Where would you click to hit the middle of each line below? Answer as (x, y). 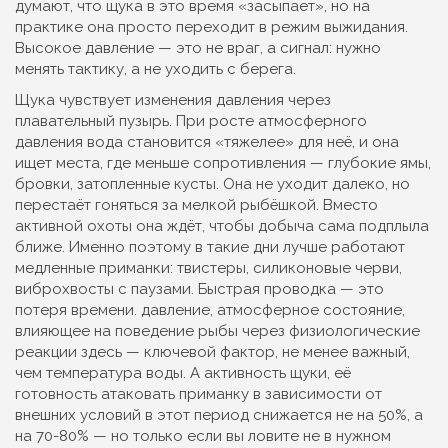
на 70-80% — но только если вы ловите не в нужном (203, 436)
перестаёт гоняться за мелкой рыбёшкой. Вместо (196, 205)
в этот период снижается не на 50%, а (282, 415)
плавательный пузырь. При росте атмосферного (191, 121)
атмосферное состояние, (311, 310)
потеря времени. (78, 310)
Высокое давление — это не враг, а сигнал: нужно (198, 48)
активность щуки (265, 373)
